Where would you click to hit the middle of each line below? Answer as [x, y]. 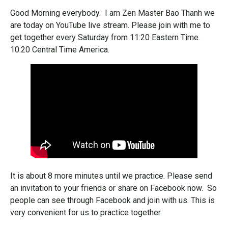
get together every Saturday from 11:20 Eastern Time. [105, 37]
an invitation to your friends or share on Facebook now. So [113, 188]
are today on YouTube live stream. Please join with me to [110, 25]
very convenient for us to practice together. [86, 212]
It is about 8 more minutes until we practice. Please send [111, 176]
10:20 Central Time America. [60, 50]
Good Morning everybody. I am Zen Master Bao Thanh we [112, 13]
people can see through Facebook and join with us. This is [112, 200]
